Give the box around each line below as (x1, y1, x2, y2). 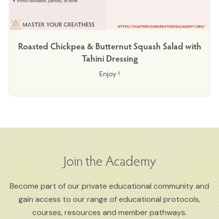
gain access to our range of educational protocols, (19, 194, 200, 204)
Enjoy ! (99, 69, 120, 78)
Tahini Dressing (81, 51, 138, 64)
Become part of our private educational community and (10, 180, 209, 191)
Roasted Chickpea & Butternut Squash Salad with (18, 39, 201, 52)
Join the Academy (63, 151, 156, 170)
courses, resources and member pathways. (32, 207, 187, 218)
